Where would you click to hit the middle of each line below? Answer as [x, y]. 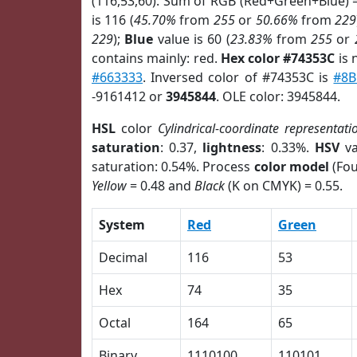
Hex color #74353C [278, 58]
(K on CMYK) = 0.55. [284, 186]
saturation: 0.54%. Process [173, 167]
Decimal [123, 257]
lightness [232, 147]
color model [291, 167]
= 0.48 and [161, 186]
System [122, 225]
